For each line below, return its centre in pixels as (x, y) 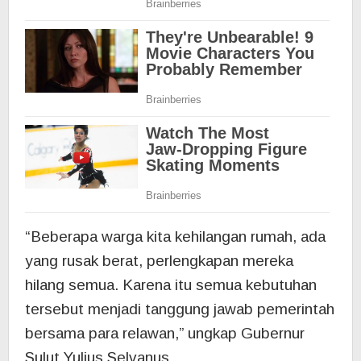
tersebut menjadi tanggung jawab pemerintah (180, 309)
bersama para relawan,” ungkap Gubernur (165, 334)
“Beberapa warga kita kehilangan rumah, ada (175, 237)
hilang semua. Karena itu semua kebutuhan (171, 285)
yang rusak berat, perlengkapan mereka (159, 261)
